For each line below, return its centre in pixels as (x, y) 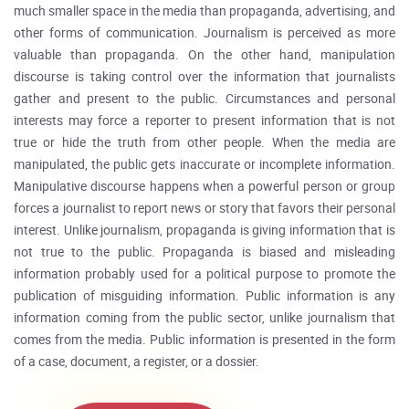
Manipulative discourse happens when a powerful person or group (204, 187)
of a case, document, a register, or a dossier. (136, 362)
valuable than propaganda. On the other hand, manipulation (204, 55)
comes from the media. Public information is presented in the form (204, 340)
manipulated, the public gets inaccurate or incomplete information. (204, 165)
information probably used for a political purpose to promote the (204, 274)
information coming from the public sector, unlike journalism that (204, 318)
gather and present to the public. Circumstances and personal (204, 99)
